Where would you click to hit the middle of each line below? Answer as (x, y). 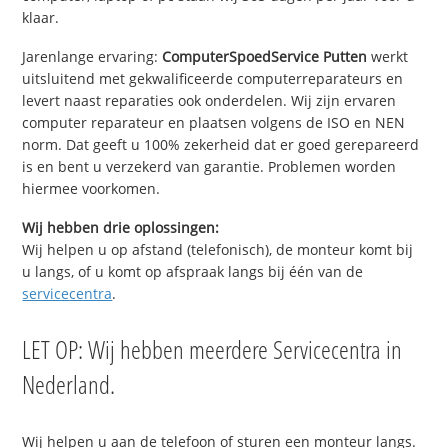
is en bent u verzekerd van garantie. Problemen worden (209, 166)
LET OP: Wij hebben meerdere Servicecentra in (212, 348)
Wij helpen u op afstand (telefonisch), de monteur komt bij (218, 249)
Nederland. (69, 383)
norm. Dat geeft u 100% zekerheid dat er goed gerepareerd (221, 144)
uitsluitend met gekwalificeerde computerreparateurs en (213, 78)
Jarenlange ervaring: (92, 56)
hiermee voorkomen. (91, 188)
